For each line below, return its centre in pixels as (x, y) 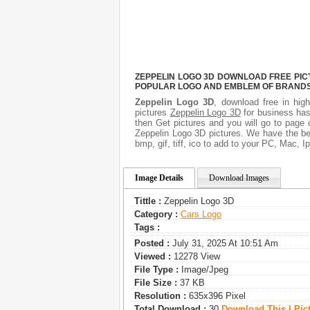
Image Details (159, 178)
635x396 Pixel (216, 296)
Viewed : (153, 257)
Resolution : (160, 296)
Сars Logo (201, 215)
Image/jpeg (203, 270)
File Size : (156, 283)
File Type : (156, 270)
